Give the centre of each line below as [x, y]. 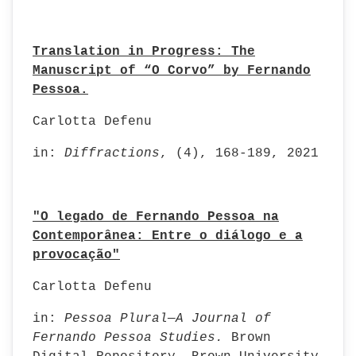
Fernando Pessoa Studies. [128, 338]
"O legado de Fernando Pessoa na [156, 217]
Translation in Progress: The [144, 52]
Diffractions [112, 153]
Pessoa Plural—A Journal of [164, 319]
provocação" [76, 255]
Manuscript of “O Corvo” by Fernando [172, 71]
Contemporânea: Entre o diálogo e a [168, 236]
